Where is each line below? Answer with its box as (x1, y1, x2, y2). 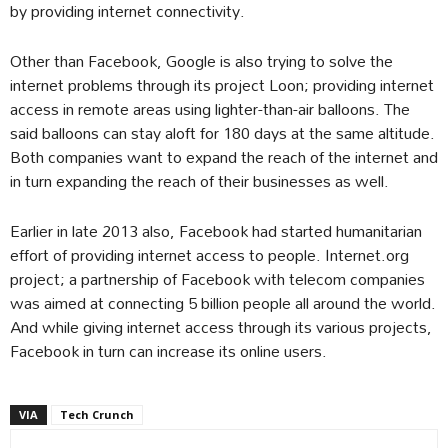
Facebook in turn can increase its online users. (10, 333, 327, 367)
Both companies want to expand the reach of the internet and (10, 139, 438, 173)
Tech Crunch (60, 406, 134, 422)
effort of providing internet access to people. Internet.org (10, 237, 409, 271)
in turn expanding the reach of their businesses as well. (10, 163, 389, 197)
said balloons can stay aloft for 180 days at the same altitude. (10, 115, 435, 149)
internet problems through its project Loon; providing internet (10, 67, 434, 101)
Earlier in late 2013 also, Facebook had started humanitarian (10, 213, 422, 247)
